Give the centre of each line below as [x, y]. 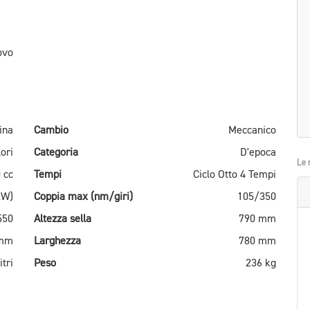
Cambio [51, 130]
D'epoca [258, 153]
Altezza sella [63, 219]
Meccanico [252, 130]
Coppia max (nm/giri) [83, 197]
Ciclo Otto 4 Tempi [235, 175]
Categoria [56, 153]
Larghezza [57, 241]
